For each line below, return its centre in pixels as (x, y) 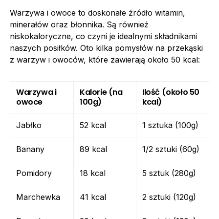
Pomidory (34, 173)
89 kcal (93, 149)
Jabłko (29, 125)
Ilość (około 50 (171, 92)
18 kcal (93, 173)
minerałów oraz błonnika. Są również (79, 24)
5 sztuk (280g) (169, 173)
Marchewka (38, 197)
